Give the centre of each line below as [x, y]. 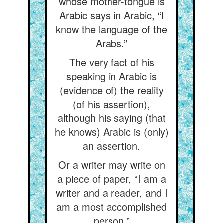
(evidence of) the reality [111, 90]
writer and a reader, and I [111, 192]
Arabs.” [111, 43]
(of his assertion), [111, 104]
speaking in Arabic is [111, 76]
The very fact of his [111, 62]
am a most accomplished [111, 206]
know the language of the [111, 29]
